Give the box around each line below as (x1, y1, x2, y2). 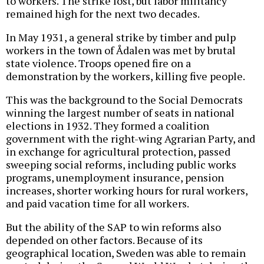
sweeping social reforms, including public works (6, 157, 236, 171)
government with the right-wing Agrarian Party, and (6, 131, 255, 146)
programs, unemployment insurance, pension (6, 170, 224, 184)
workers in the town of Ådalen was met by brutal (6, 42, 236, 57)
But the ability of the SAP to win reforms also (6, 219, 221, 234)
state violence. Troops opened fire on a (6, 55, 191, 70)
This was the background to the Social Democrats (6, 92, 243, 107)
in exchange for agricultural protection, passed (6, 144, 230, 159)
